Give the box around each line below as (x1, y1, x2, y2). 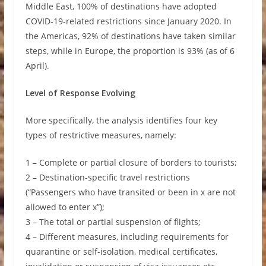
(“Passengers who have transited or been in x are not (25, 186, 236, 198)
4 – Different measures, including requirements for (25, 231, 229, 242)
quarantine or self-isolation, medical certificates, (25, 246, 217, 257)
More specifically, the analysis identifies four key (25, 115, 217, 126)
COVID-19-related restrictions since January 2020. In (25, 15, 232, 27)
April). (25, 60, 49, 71)
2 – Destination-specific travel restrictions (25, 172, 190, 183)
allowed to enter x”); (25, 201, 104, 213)
